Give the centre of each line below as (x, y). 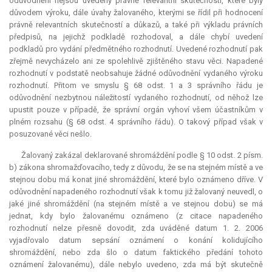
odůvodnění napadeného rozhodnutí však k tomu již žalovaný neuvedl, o (136, 192)
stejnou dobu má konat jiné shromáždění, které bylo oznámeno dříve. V (136, 180)
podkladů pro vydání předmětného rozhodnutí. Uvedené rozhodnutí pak (136, 49)
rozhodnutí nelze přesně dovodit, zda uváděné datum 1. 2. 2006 (136, 228)
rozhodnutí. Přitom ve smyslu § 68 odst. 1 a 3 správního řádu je (136, 86)
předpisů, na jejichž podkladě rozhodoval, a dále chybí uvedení (136, 37)
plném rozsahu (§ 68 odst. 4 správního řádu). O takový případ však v (136, 122)
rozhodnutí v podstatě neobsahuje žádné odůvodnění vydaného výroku (136, 73)
